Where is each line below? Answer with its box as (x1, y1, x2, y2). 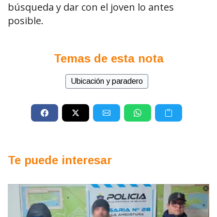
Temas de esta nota (53, 52, 164, 65)
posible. (8, 14, 44, 28)
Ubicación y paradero (70, 77, 143, 86)
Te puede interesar (8, 154, 112, 167)
